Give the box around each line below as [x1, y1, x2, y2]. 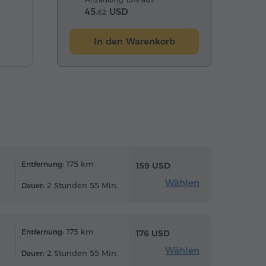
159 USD [136, 160, 170, 172]
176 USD [136, 228, 170, 239]
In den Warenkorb [93, 35, 175, 47]
